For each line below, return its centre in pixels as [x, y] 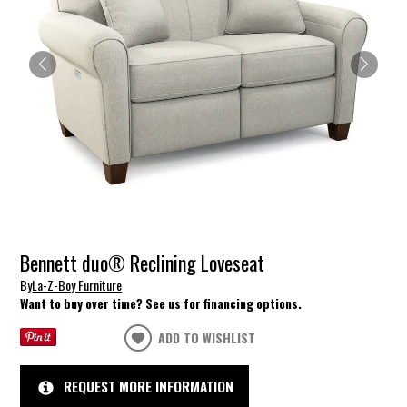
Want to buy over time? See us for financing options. [161, 303]
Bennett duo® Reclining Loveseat [143, 263]
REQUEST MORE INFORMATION [148, 386]
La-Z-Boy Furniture [77, 284]
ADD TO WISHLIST [207, 337]
